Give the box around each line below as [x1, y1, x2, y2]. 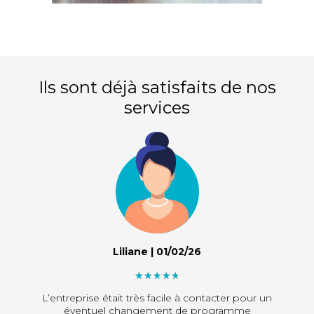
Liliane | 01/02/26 [113, 245, 201, 259]
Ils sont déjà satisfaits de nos [38, 77, 276, 98]
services [124, 97, 190, 118]
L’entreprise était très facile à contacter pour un [42, 292, 272, 305]
